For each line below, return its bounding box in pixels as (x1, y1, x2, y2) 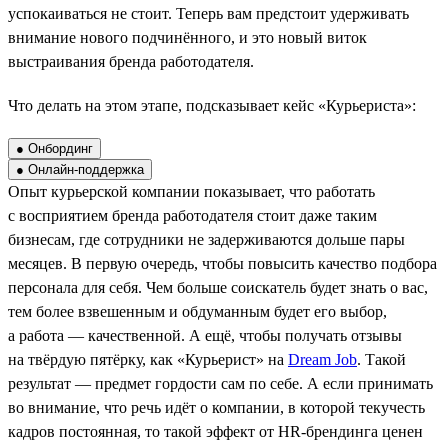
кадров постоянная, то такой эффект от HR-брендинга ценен (8, 422, 423, 440)
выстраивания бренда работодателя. (8, 52, 254, 70)
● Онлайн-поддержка (16, 161, 144, 177)
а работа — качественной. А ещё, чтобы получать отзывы (8, 326, 402, 344)
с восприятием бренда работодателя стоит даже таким (8, 206, 377, 224)
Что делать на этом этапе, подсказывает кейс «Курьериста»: (8, 96, 416, 114)
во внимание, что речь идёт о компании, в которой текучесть (8, 398, 425, 416)
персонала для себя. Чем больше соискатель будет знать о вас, (8, 278, 428, 296)
